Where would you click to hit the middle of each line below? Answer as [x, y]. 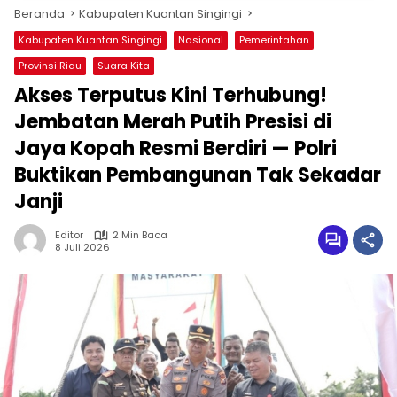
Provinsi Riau [50, 66]
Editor [69, 235]
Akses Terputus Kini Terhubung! [171, 95]
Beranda [39, 14]
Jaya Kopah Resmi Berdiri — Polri [175, 148]
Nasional [201, 40]
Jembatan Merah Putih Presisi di [173, 122]
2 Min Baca [140, 235]
